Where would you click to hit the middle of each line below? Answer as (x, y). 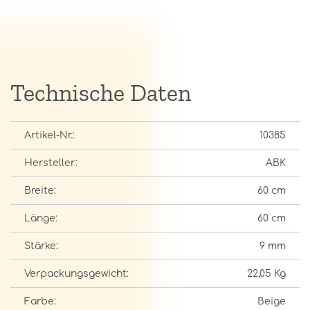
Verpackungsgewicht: (76, 274)
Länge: (41, 218)
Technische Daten (101, 93)
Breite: (40, 191)
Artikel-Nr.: (49, 135)
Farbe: (40, 301)
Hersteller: (51, 163)
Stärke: (41, 246)
